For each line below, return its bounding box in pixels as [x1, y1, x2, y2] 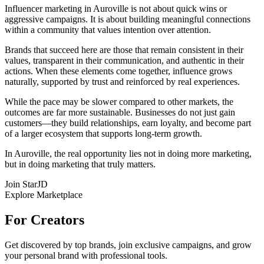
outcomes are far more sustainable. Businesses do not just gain [5, 107, 235, 117]
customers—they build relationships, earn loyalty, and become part [5, 118, 251, 128]
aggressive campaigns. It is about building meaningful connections [5, 14, 250, 24]
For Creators [5, 212, 84, 227]
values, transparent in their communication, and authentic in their [5, 55, 244, 65]
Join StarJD [5, 179, 48, 189]
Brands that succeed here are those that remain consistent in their [5, 45, 243, 55]
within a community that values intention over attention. [5, 25, 211, 35]
